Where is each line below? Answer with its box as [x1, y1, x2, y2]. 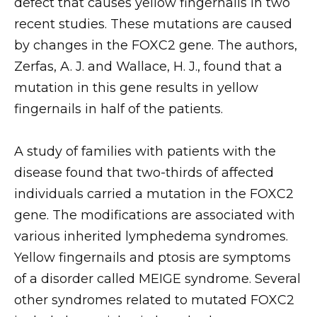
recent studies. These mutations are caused [14, 16, 292, 32]
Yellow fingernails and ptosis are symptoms [14, 250, 291, 266]
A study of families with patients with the [14, 144, 276, 160]
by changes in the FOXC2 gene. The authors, [14, 37, 297, 53]
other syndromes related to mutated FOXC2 [14, 292, 294, 309]
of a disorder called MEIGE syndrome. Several [14, 271, 301, 287]
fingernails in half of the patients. [14, 100, 223, 117]
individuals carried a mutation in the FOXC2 [14, 186, 294, 202]
